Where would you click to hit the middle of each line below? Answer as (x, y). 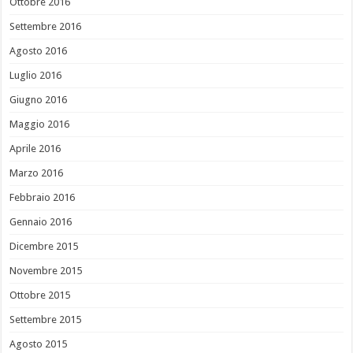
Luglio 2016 (36, 76)
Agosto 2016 (39, 51)
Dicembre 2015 (44, 247)
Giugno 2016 (39, 100)
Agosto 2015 (39, 344)
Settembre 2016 (46, 27)
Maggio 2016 (40, 124)
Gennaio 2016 (41, 222)
